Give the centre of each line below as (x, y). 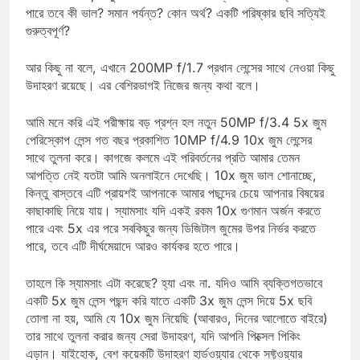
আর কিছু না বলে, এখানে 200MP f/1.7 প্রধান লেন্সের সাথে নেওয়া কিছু (180, 82)
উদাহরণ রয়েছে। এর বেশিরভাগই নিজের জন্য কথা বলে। (143, 99)
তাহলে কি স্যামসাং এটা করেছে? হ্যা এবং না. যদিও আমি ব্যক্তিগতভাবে (174, 297)
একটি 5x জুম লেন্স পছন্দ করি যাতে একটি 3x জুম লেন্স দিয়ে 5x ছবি (169, 315)
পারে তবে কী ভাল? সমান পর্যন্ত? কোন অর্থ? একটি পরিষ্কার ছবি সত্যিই (176, 27)
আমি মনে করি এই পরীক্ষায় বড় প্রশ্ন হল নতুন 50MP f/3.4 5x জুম (176, 136)
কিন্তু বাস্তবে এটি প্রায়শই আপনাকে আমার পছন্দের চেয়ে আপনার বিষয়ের (175, 207)
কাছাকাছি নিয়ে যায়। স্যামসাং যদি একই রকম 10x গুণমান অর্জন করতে (173, 225)
